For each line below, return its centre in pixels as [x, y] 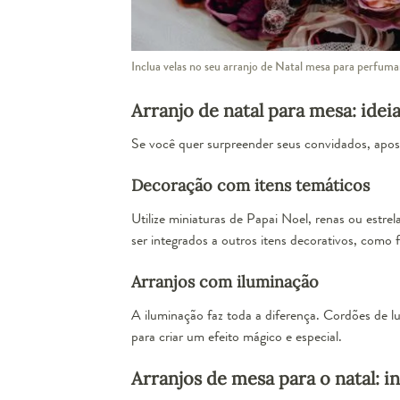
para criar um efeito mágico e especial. [236, 336]
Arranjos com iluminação [225, 281]
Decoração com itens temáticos [250, 185]
